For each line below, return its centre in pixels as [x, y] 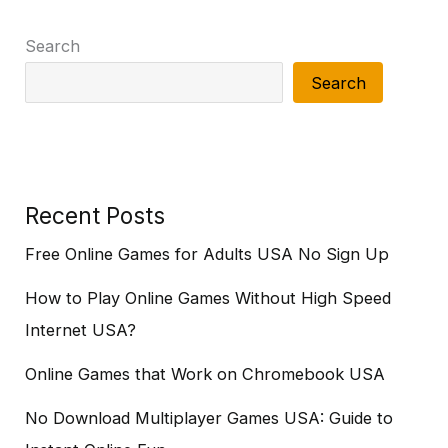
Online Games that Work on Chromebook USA [205, 374]
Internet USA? [81, 330]
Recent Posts [95, 216]
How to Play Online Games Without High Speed [208, 298]
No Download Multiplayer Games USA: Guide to [209, 418]
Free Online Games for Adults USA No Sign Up [207, 254]
